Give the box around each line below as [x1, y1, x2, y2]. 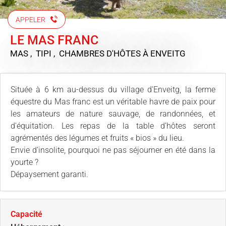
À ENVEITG [143, 48, 186, 59]
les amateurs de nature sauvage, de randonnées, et [11, 108, 215, 119]
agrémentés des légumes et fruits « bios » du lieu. [11, 133, 184, 143]
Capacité [11, 209, 42, 219]
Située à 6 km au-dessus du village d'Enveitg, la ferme [11, 84, 215, 94]
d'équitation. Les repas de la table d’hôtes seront [11, 121, 215, 131]
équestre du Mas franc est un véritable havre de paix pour [11, 96, 215, 106]
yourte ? [11, 157, 38, 167]
